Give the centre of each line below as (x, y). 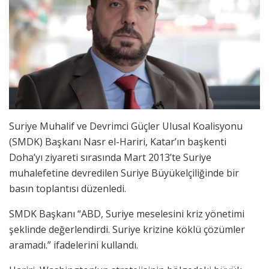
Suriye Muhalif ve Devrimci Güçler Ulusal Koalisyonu (126, 126)
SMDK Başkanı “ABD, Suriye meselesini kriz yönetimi (127, 213)
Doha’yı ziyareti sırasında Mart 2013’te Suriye (110, 157)
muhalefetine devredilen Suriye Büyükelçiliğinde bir (124, 173)
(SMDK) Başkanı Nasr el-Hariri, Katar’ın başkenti (118, 141)
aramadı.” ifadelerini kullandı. (74, 245)
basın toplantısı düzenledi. (68, 188)
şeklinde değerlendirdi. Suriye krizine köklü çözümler (127, 229)
